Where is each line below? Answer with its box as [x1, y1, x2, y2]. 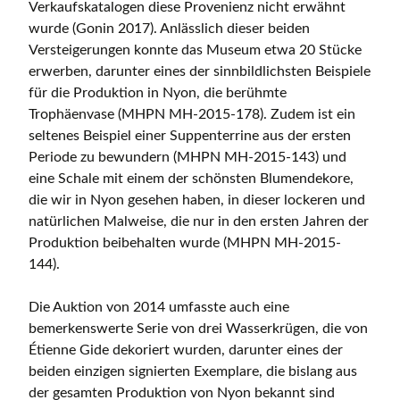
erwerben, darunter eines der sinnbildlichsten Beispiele [29, 64, 371, 79]
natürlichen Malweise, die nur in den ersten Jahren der [29, 214, 369, 229]
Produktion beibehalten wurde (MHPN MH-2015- [29, 236, 341, 251]
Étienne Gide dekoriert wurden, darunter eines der [29, 343, 343, 358]
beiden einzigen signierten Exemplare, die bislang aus [29, 364, 357, 379]
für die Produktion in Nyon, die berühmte [29, 86, 287, 101]
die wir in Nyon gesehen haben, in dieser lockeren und [29, 193, 365, 208]
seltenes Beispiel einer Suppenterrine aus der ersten [29, 129, 351, 144]
